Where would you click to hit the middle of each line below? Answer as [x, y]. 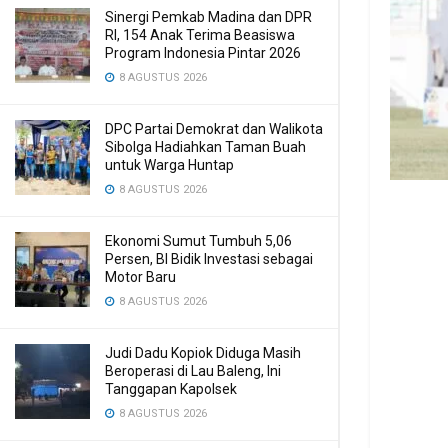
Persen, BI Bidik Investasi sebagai [209, 259]
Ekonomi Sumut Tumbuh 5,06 [198, 241]
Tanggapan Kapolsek [171, 389]
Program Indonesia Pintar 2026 [203, 53]
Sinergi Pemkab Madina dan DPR [208, 17]
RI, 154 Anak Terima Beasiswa [200, 35]
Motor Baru [140, 277]
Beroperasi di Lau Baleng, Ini [193, 371]
